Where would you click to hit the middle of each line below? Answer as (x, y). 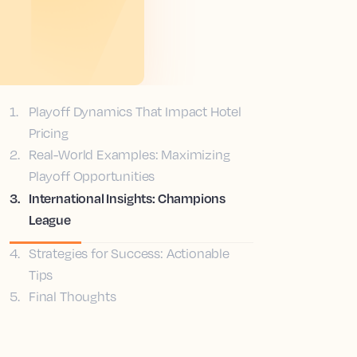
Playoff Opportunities (92, 176)
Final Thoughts (73, 296)
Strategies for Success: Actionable (129, 253)
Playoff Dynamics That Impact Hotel (135, 112)
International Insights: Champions (127, 198)
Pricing (49, 133)
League (50, 220)
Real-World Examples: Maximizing (129, 155)
